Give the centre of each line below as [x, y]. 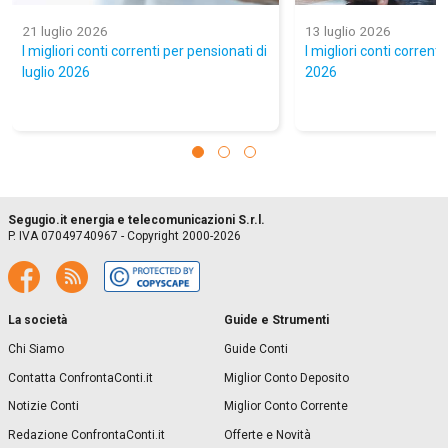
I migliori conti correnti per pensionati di [144, 51]
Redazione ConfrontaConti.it [86, 434]
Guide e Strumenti [276, 320]
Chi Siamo [36, 349]
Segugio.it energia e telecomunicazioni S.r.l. [136, 220]
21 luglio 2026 [65, 31]
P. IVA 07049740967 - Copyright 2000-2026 [124, 236]
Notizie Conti [43, 406]
